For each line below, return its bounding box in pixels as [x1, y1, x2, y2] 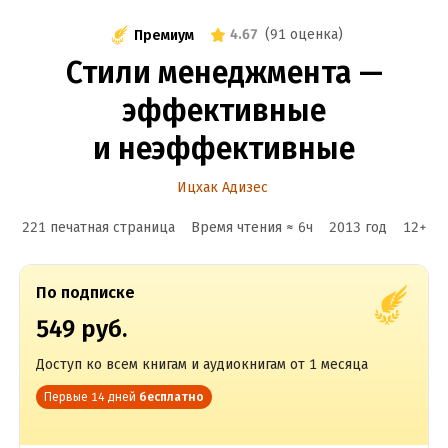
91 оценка [269, 26, 338, 43]
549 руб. [35, 315, 127, 343]
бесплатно [138, 390, 204, 404]
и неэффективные [93, 131, 355, 167]
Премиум [133, 26, 194, 44]
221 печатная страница [21, 219, 175, 236]
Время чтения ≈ [190, 219, 298, 236]
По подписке [35, 283, 135, 302]
